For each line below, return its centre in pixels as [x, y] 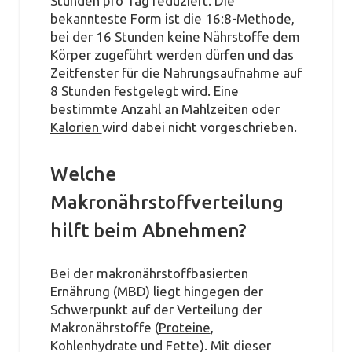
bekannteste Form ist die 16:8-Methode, [172, 18]
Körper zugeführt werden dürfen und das [172, 54]
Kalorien [76, 126]
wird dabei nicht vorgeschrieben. [199, 126]
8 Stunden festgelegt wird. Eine [144, 90]
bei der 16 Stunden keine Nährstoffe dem [175, 36]
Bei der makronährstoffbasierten [149, 273]
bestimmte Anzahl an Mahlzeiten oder [165, 108]
